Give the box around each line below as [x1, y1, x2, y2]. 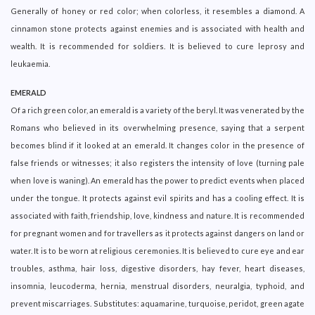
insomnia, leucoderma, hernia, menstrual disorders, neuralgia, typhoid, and [11, 281, 304, 290]
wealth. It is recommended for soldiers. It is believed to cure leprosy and [11, 41, 304, 51]
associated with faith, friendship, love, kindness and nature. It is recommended [11, 210, 304, 220]
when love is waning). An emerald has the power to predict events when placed [11, 175, 304, 185]
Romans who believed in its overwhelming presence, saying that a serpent [11, 122, 304, 132]
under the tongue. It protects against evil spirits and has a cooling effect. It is [11, 193, 304, 202]
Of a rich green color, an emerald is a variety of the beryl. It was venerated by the [11, 105, 304, 115]
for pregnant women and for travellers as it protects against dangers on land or [11, 228, 304, 238]
